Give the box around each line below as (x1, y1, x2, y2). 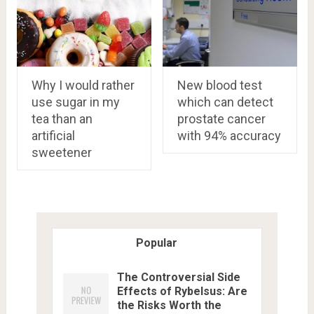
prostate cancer (177, 111, 266, 127)
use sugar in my (31, 95, 120, 110)
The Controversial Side (116, 271, 240, 285)
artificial (31, 128, 75, 144)
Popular (136, 236, 178, 250)
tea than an (31, 111, 93, 127)
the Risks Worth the (116, 299, 221, 313)
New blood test (177, 78, 262, 93)
